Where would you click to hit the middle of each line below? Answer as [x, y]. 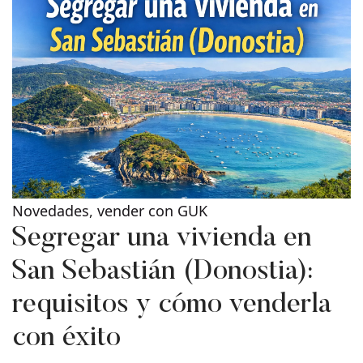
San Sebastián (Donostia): [162, 272]
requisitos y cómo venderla [172, 305]
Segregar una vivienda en [162, 239]
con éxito [66, 339]
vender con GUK [152, 211]
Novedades [51, 211]
